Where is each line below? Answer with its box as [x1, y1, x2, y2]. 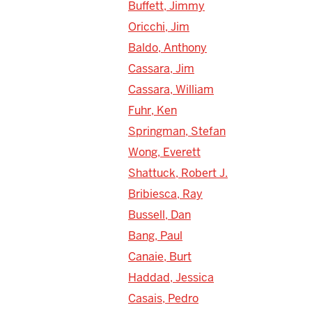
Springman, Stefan [128, 123, 226, 139]
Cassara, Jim [128, 61, 194, 76]
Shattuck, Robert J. [128, 165, 228, 180]
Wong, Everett [128, 144, 201, 159]
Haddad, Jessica [128, 270, 214, 285]
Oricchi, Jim [128, 19, 189, 34]
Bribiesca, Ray [128, 186, 203, 201]
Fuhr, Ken [128, 102, 177, 118]
